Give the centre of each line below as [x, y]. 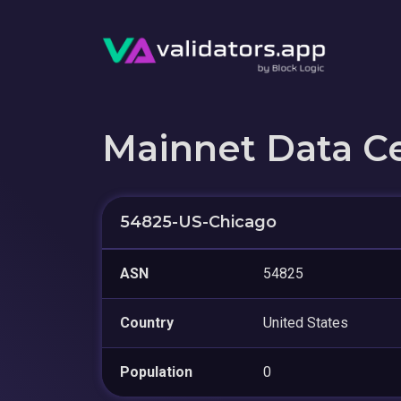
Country [147, 322]
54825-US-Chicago [198, 222]
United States [306, 322]
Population [156, 371]
